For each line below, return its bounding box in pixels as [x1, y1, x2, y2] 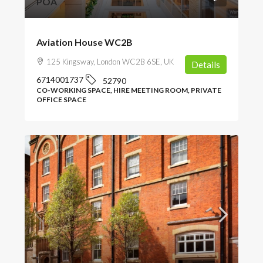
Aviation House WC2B [36, 36, 133, 48]
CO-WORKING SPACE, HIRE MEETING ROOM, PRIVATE [36, 85, 221, 95]
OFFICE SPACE [36, 95, 86, 104]
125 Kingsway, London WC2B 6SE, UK [46, 56, 174, 66]
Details [191, 59, 220, 70]
